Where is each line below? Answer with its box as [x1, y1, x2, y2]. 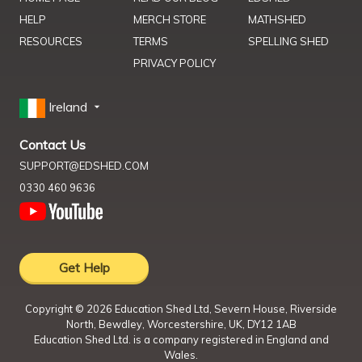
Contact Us [19, 137, 86, 154]
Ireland [48, 99, 90, 116]
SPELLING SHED [247, 35, 329, 48]
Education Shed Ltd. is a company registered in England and [33, 333, 329, 347]
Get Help [58, 259, 110, 276]
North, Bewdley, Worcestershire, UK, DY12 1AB [65, 318, 297, 331]
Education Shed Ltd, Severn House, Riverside [112, 302, 337, 316]
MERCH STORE [133, 13, 207, 27]
